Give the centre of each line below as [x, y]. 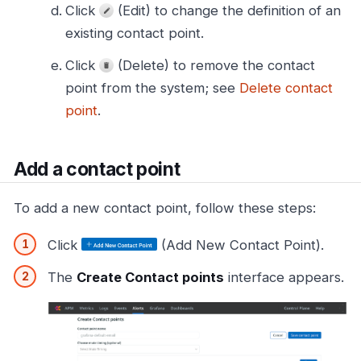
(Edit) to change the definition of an [227, 10]
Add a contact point [97, 169]
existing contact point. [135, 33]
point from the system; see [152, 87]
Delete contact [286, 87]
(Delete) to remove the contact [214, 65]
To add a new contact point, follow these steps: [165, 208]
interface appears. [284, 277]
